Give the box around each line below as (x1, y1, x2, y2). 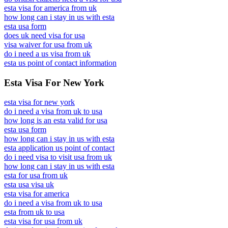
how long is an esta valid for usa (4, 116, 107, 125)
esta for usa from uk (4, 171, 68, 180)
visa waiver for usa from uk (4, 40, 92, 49)
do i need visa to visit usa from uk (4, 153, 112, 162)
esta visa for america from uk (4, 4, 97, 12)
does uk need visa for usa (4, 31, 85, 40)
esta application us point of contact (4, 144, 115, 153)
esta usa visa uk (4, 180, 54, 189)
